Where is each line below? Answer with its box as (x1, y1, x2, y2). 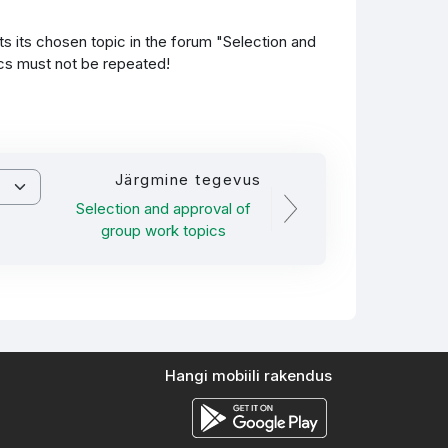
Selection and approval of (76, 199, 252, 218)
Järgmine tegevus (114, 170, 262, 189)
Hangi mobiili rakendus (165, 366, 333, 385)
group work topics (101, 221, 227, 240)
